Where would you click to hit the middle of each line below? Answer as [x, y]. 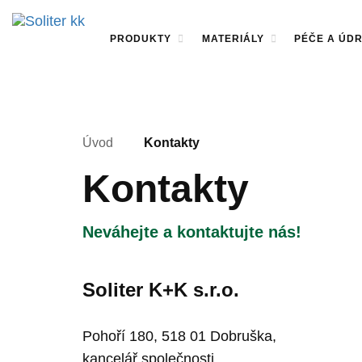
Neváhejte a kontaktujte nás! [192, 232]
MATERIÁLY [234, 38]
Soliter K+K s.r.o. [161, 290]
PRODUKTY [143, 38]
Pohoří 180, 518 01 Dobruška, [179, 336]
